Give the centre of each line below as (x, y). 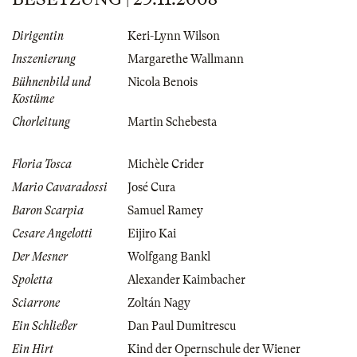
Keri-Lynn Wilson (174, 36)
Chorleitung (41, 122)
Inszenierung (44, 59)
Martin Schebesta (172, 122)
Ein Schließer (45, 326)
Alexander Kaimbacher (186, 280)
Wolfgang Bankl (169, 257)
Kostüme (33, 99)
